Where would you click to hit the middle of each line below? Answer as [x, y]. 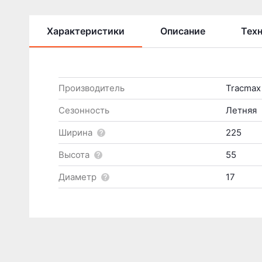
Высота [74, 154]
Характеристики [86, 31]
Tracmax [243, 88]
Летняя [241, 110]
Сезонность [84, 110]
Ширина [75, 132]
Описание [183, 31]
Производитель [92, 88]
